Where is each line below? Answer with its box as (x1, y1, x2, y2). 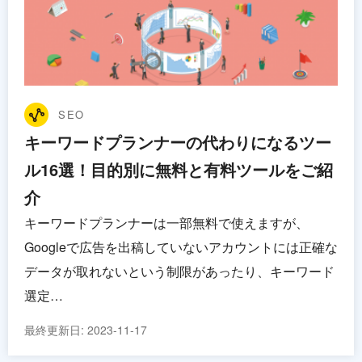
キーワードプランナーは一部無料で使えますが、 (24, 213, 309, 233)
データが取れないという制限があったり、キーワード (24, 262, 335, 281)
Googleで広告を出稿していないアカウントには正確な (24, 238, 338, 257)
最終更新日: (24, 322, 87, 339)
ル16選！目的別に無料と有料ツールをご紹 (24, 158, 333, 182)
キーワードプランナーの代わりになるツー (24, 130, 331, 154)
